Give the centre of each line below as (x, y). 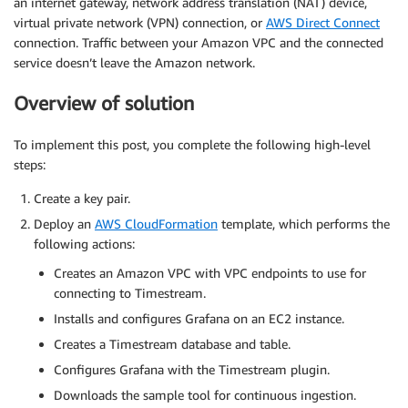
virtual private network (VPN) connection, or (140, 22)
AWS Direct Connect (323, 22)
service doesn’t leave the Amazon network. (134, 62)
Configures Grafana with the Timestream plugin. (192, 369)
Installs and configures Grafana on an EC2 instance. (199, 318)
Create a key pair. (82, 198)
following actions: (84, 243)
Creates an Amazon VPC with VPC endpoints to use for (210, 272)
